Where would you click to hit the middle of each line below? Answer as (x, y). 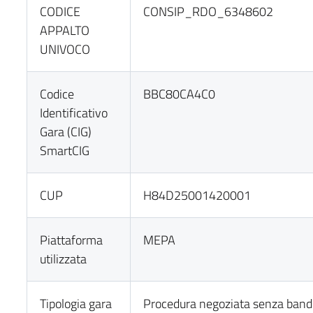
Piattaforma (72, 240)
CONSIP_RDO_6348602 (209, 12)
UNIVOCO (65, 49)
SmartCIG (65, 151)
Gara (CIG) (66, 132)
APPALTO (65, 30)
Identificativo (74, 113)
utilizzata (64, 259)
